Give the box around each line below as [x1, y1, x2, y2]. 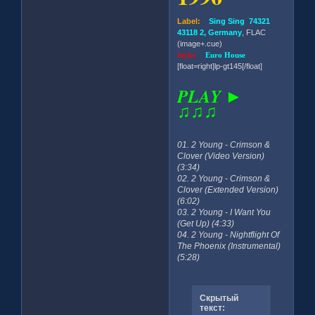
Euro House [203, 50, 246, 59]
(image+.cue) [177, 39, 223, 48]
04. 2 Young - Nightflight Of [177, 229, 280, 240]
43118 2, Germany [177, 27, 243, 37]
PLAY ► [177, 83, 243, 108]
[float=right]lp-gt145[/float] [177, 61, 263, 70]
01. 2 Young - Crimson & [177, 139, 271, 150]
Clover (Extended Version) [177, 184, 279, 195]
